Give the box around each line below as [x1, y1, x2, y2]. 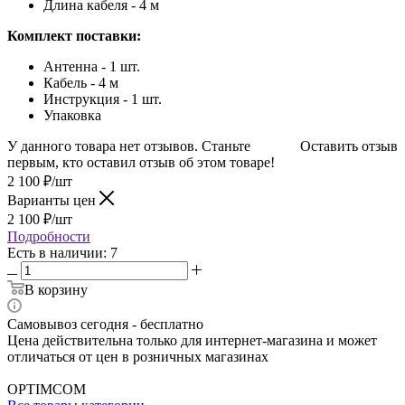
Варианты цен [7, 192, 99, 208]
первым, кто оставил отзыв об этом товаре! [7, 154, 275, 170]
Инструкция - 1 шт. [43, 90, 162, 107]
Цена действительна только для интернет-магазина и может [7, 332, 377, 348]
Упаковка [43, 107, 101, 123]
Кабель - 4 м [43, 74, 118, 90]
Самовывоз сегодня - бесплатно [7, 316, 203, 332]
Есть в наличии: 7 [7, 244, 118, 260]
